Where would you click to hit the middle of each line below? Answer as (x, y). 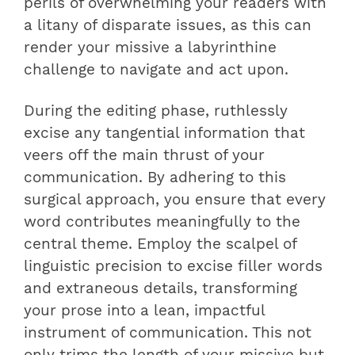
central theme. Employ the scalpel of (160, 244)
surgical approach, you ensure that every (175, 199)
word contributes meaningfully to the (162, 221)
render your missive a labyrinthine (150, 47)
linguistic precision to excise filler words (173, 266)
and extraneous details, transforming (160, 288)
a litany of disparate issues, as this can (168, 25)
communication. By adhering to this (155, 177)
